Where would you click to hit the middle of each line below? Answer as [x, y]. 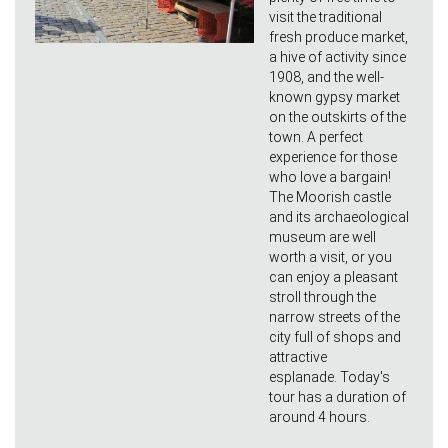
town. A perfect [316, 137]
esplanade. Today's [329, 377]
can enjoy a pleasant [333, 277]
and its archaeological [339, 217]
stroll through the [322, 297]
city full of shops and [335, 337]
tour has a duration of [337, 397]
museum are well [322, 237]
